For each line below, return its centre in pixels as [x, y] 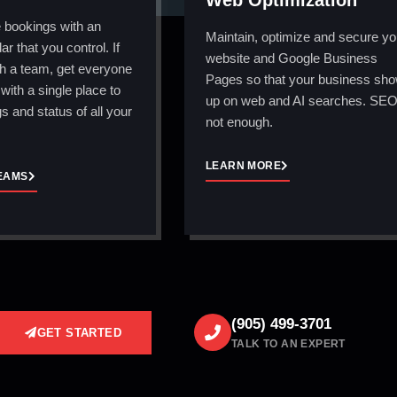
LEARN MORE [243, 165]
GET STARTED [79, 332]
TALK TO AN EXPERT [288, 344]
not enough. [239, 122]
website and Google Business [292, 58]
